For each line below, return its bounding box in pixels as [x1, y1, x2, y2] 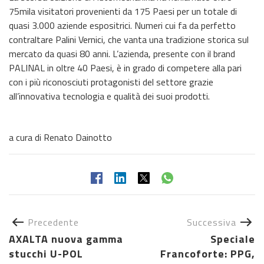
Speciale [210, 230, 255, 247]
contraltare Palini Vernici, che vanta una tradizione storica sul [9, 32, 249, 47]
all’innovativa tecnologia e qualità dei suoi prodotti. [9, 88, 210, 103]
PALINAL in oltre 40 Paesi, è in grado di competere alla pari [9, 60, 242, 75]
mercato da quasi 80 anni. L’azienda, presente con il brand [9, 46, 235, 61]
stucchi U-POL [9, 245, 83, 262]
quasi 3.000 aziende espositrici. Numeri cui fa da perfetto [9, 18, 236, 32]
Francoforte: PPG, [160, 245, 255, 262]
